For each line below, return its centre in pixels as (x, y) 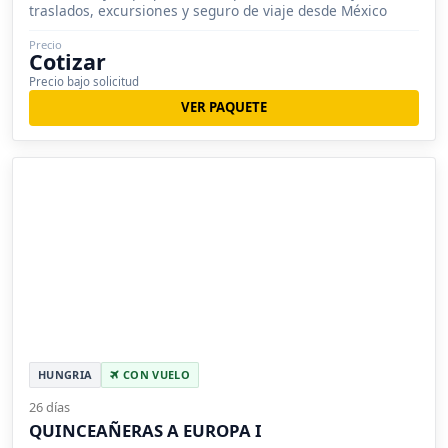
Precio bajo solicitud (84, 81)
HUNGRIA (65, 375)
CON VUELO (154, 375)
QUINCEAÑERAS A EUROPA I (145, 431)
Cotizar (67, 61)
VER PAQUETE (224, 107)
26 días (49, 407)
